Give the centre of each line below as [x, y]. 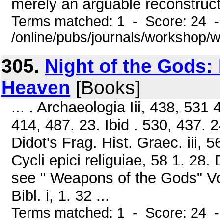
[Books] [105, 88]
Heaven [36, 88]
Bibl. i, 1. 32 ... [60, 196]
